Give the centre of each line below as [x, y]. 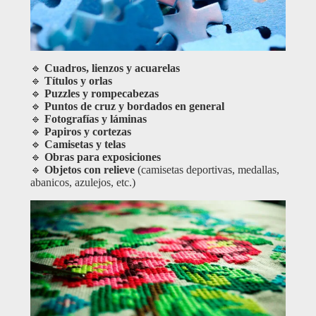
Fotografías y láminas [95, 119]
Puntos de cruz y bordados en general [134, 106]
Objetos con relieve [89, 169]
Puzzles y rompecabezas [101, 93]
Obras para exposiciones [102, 157]
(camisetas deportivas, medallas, [207, 169]
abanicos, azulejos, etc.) [83, 182]
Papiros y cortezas [87, 131]
